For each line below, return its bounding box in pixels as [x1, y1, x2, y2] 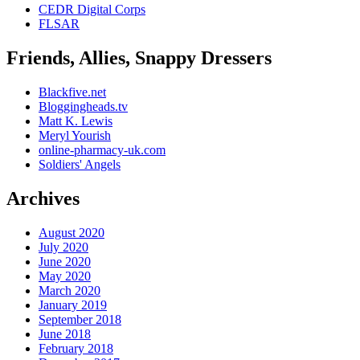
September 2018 [39, 312, 121, 326]
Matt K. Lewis [39, 113, 112, 128]
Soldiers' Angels [39, 157, 121, 171]
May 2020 [39, 268, 91, 283]
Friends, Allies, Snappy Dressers [6, 47, 272, 68]
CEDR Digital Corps [39, 2, 145, 16]
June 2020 [39, 254, 91, 268]
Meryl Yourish [39, 128, 111, 142]
